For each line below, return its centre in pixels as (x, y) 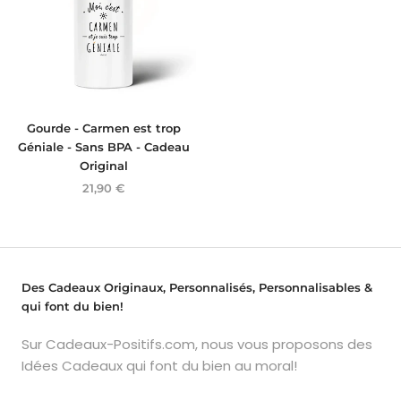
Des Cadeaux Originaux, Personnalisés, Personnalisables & (197, 287)
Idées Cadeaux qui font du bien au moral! (159, 365)
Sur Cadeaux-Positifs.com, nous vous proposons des (197, 344)
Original (103, 165)
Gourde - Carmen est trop (103, 128)
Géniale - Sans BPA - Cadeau (103, 146)
